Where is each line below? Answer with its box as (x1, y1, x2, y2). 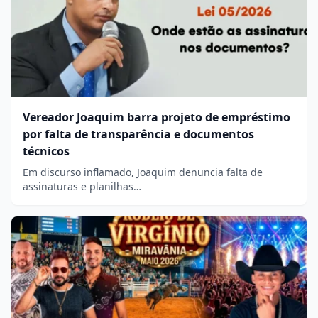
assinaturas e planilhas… (23, 179, 141, 193)
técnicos (23, 143, 70, 159)
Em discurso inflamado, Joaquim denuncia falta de (23, 165, 263, 179)
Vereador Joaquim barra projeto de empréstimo (23, 109, 290, 125)
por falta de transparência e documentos (23, 126, 254, 142)
